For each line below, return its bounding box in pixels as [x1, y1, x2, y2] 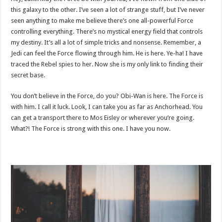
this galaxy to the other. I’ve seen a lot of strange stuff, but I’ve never [11, 5, 205, 13]
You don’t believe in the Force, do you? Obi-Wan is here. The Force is [11, 92, 204, 100]
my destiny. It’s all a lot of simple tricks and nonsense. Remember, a [11, 38, 202, 46]
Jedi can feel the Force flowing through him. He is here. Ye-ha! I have [11, 49, 203, 57]
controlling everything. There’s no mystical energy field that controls [11, 27, 203, 35]
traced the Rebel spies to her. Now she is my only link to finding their [11, 60, 204, 68]
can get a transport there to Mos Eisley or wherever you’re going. [11, 113, 195, 121]
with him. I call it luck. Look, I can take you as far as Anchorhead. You [11, 103, 203, 111]
